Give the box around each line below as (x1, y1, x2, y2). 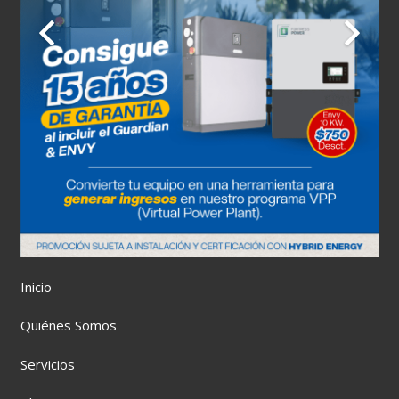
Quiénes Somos (20, 316, 117, 335)
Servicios (20, 354, 75, 373)
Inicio (20, 277, 52, 296)
